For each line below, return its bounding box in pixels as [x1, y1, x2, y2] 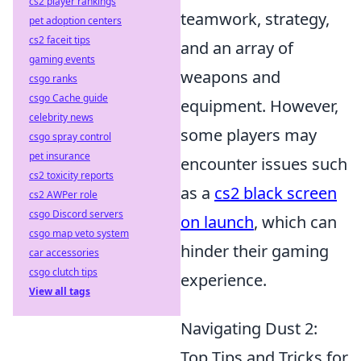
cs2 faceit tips [29, 33, 90, 47]
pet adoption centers [29, 14, 122, 27]
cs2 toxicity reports [29, 168, 114, 182]
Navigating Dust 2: [180, 317, 317, 340]
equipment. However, [180, 95, 338, 118]
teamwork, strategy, [180, 8, 330, 31]
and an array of [180, 37, 293, 60]
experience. [180, 269, 267, 292]
